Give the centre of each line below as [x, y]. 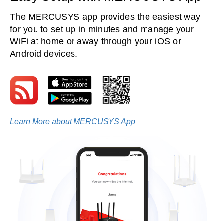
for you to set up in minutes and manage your [102, 29]
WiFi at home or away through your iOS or [95, 41]
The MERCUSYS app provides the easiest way [105, 17]
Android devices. [44, 54]
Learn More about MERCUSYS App [73, 121]
